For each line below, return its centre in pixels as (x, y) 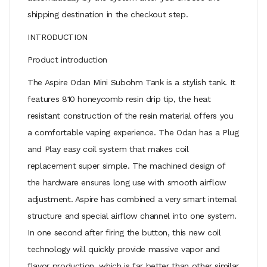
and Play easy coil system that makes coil (108, 149)
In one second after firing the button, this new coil (124, 232)
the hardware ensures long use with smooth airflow (127, 182)
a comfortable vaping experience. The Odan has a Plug (133, 132)
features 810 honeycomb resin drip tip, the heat (119, 99)
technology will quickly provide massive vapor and (124, 249)
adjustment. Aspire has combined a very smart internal (132, 199)
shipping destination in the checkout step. (108, 14)
